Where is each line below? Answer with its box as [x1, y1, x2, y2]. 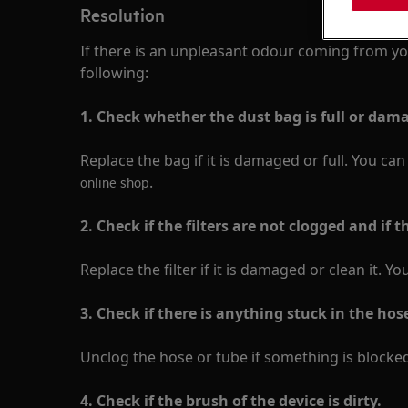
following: [80, 63, 148, 83]
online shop [80, 173, 149, 190]
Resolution [80, 3, 165, 26]
